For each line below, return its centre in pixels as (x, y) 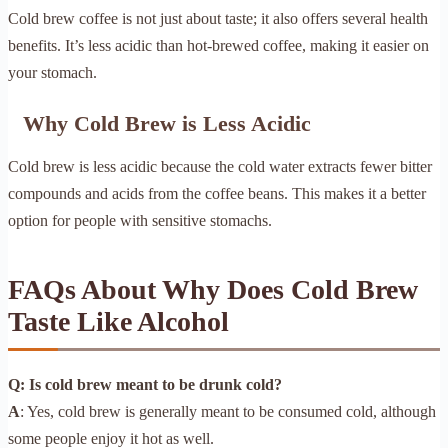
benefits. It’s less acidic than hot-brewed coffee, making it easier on (218, 45)
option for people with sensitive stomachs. (140, 220)
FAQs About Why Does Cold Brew (213, 289)
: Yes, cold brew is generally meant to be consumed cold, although (228, 411)
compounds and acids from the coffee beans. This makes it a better (217, 193)
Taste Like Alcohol (118, 321)
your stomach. (52, 72)
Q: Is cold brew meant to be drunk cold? (145, 384)
